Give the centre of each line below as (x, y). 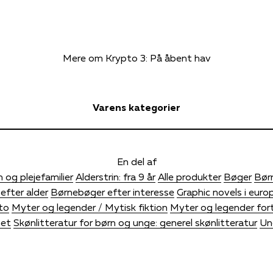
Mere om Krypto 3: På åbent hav (136, 58)
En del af (136, 161)
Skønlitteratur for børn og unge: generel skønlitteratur (135, 222)
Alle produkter (189, 176)
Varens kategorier (136, 107)
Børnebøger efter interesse (112, 192)
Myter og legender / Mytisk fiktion (89, 207)
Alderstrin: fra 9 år (115, 176)
